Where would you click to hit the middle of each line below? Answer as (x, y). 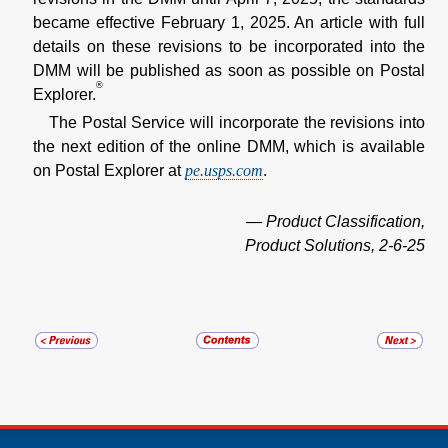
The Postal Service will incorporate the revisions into (237, 122)
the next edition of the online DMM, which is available (229, 146)
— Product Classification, (335, 221)
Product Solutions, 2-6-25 (335, 245)
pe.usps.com (224, 170)
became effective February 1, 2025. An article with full (229, 22)
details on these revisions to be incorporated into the (229, 46)
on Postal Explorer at (109, 170)
